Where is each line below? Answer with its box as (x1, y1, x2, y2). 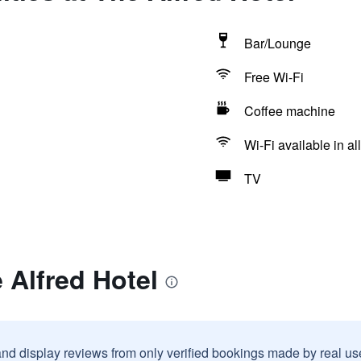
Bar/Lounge (243, 34, 311, 52)
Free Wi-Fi (243, 68, 304, 86)
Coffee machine (243, 102, 335, 120)
